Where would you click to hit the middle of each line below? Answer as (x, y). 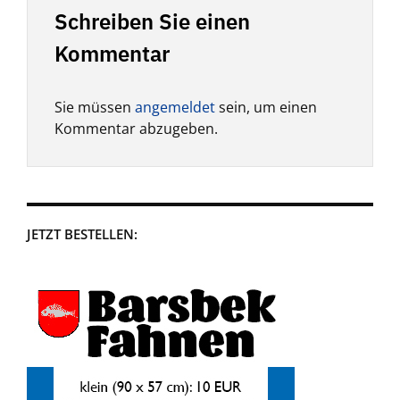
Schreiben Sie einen (152, 21)
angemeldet (175, 107)
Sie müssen (95, 107)
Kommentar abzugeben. (136, 129)
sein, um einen (266, 107)
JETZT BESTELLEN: (82, 234)
